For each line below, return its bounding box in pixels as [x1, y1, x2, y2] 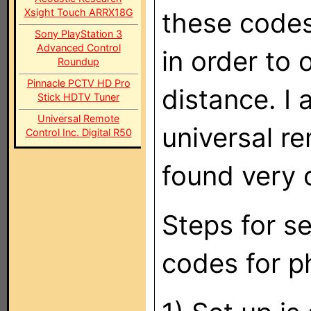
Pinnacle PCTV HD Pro [26, 77, 131, 89]
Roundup [58, 56, 99, 67]
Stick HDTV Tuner [37, 91, 119, 103]
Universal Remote [37, 112, 119, 124]
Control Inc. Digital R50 [25, 126, 132, 138]
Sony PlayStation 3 [35, 28, 122, 40]
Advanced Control [36, 42, 121, 53]
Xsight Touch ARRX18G [24, 6, 133, 18]
